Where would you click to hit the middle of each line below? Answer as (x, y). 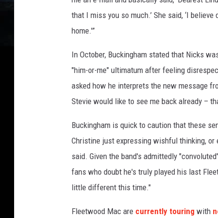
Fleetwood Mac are (103, 211)
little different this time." (111, 188)
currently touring (165, 211)
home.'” (83, 31)
